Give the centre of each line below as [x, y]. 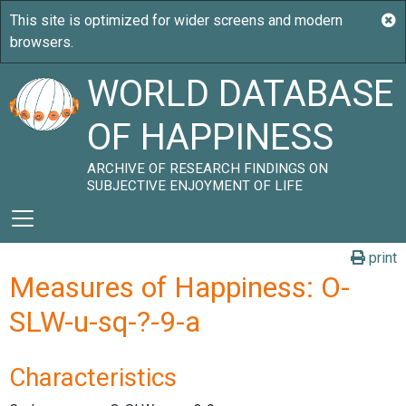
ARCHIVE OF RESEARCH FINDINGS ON [208, 169]
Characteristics [93, 377]
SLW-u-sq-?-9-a [105, 322]
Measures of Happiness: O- [179, 287]
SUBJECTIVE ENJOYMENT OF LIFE [195, 186]
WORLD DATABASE [241, 94]
